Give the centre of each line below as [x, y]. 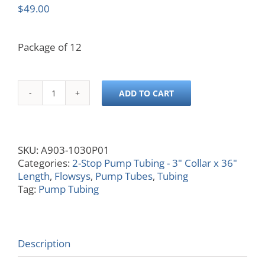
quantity [72, 150]
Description [44, 244]
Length [34, 176]
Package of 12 [50, 47]
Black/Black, [80, 124]
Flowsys [72, 176]
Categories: [45, 163]
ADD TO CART [146, 93]
